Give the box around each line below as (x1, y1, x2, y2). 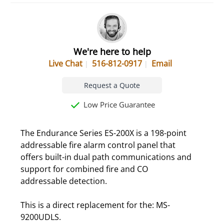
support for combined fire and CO (20, 163, 148, 174)
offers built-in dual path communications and (20, 151, 191, 162)
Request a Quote (84, 80, 140, 90)
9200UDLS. (20, 211, 61, 222)
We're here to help (73, 45, 151, 57)
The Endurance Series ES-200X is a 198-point (20, 127, 186, 138)
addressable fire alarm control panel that (20, 139, 175, 150)
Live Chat (48, 57, 82, 69)
